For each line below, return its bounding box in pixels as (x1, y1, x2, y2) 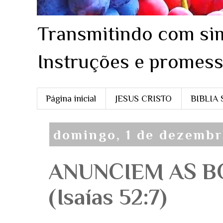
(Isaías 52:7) (49, 184, 167, 210)
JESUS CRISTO (115, 93, 172, 104)
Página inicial (46, 93, 97, 104)
